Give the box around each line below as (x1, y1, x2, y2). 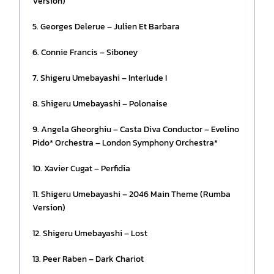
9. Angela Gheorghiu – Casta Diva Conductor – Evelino (32, 123, 240, 136)
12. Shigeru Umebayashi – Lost (32, 227, 148, 240)
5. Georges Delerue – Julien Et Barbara (32, 20, 180, 34)
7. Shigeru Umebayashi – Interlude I (32, 72, 168, 85)
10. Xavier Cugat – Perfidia (32, 162, 131, 176)
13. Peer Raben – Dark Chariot (32, 253, 144, 266)
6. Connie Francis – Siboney (32, 46, 138, 59)
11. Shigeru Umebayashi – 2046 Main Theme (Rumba (32, 188, 231, 201)
